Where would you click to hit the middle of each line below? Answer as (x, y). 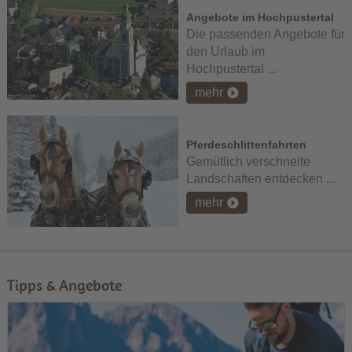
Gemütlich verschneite (248, 162)
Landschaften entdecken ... (260, 179)
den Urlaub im (225, 52)
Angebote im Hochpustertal (260, 18)
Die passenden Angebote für (265, 35)
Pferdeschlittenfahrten (246, 145)
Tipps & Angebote (64, 284)
